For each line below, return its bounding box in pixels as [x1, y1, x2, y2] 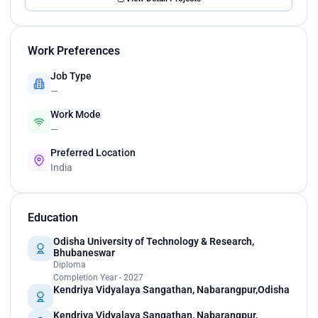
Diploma [53, 260, 86, 270]
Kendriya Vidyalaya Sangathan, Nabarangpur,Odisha [53, 284, 290, 296]
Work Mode [50, 109, 101, 121]
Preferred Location [50, 147, 136, 159]
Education [28, 211, 78, 225]
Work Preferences [28, 44, 120, 58]
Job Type [50, 70, 92, 82]
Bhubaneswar [53, 247, 115, 259]
